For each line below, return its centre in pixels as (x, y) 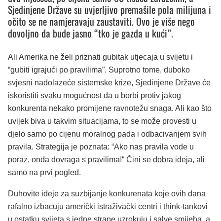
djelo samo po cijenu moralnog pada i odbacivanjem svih (107, 134)
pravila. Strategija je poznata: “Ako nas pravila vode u (101, 147)
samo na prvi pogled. (44, 172)
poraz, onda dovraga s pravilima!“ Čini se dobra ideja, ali (106, 159)
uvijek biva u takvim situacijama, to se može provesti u (102, 121)
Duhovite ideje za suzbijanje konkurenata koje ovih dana (107, 194)
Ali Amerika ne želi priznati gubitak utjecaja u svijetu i (100, 57)
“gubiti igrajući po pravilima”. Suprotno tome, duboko (99, 70)
